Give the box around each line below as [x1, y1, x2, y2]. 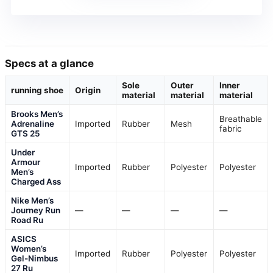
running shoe [11, 85, 63, 96]
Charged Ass [11, 177, 61, 187]
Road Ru [11, 215, 43, 225]
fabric [219, 124, 242, 134]
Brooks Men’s [11, 109, 63, 119]
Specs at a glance [5, 57, 94, 70]
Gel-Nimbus [11, 253, 58, 264]
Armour [11, 157, 40, 168]
